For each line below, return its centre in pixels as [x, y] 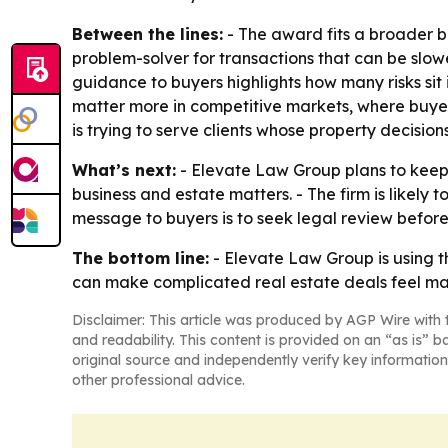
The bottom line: [140, 257]
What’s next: [124, 169]
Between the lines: [147, 33]
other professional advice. [158, 379]
